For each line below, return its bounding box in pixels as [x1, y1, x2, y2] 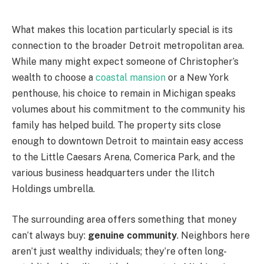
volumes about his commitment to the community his [12, 104, 245, 115]
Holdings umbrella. [12, 183, 95, 195]
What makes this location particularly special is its [12, 24, 233, 36]
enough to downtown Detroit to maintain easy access [12, 136, 243, 147]
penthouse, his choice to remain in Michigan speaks [12, 88, 236, 100]
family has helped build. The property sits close [12, 120, 221, 131]
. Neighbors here [177, 230, 250, 242]
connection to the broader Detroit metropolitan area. [12, 40, 244, 52]
